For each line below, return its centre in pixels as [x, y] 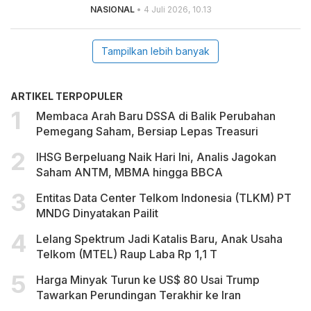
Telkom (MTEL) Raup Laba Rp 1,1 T [127, 254]
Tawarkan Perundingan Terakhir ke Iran [138, 295]
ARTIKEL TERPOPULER [67, 96]
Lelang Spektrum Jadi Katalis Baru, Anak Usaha [159, 238]
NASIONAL [112, 9]
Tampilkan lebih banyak [155, 51]
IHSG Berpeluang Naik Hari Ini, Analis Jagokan [156, 157]
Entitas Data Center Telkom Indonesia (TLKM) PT [164, 197]
